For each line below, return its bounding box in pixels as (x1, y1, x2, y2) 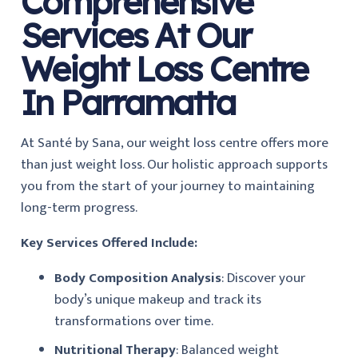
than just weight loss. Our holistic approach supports (20, 153, 328, 177)
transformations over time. (54, 310, 213, 333)
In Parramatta (20, 81, 235, 125)
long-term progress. (20, 197, 137, 220)
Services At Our (20, 14, 251, 58)
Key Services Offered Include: (20, 232, 197, 255)
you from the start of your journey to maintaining (20, 175, 315, 198)
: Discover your (221, 267, 305, 290)
